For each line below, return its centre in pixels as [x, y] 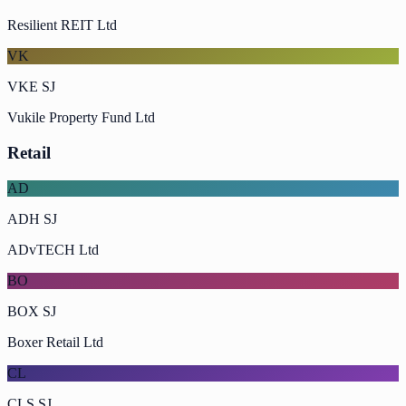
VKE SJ [31, 87]
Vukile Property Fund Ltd [81, 118]
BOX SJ [32, 311]
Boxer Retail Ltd [55, 342]
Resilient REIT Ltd [62, 25]
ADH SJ [32, 218]
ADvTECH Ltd [53, 249]
